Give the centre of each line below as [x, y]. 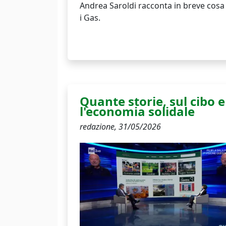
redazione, [99, 126]
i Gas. [90, 17]
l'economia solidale [137, 111]
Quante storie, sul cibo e [152, 101]
